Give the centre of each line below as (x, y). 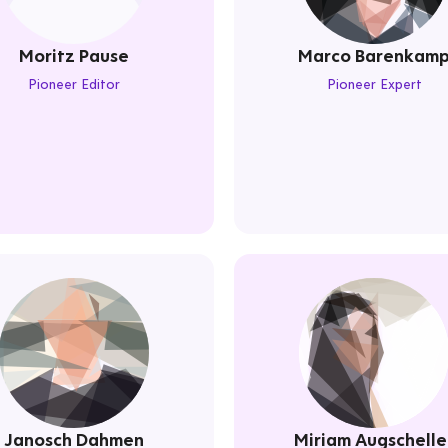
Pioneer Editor (74, 84)
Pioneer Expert (374, 84)
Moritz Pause (74, 55)
